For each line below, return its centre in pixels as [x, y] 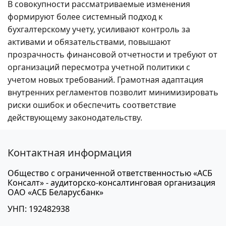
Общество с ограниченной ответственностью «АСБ [110, 173]
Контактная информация [70, 153]
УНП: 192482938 [39, 209]
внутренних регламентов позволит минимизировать [113, 93]
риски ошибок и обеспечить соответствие [92, 105]
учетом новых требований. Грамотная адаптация [105, 80]
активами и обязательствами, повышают [89, 42]
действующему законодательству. [75, 118]
